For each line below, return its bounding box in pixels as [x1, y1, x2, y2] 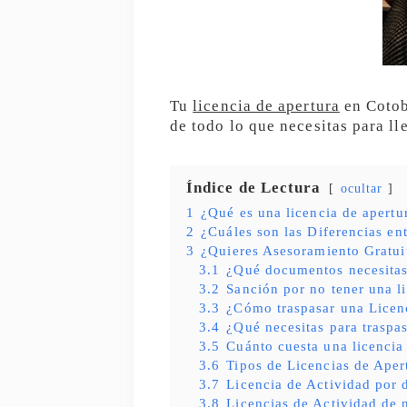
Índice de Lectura [186, 179, 322, 196]
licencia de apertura [193, 97, 340, 114]
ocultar [340, 182, 383, 195]
